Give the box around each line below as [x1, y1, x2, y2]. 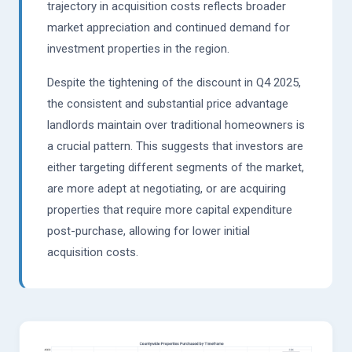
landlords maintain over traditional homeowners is [47, 118, 305, 133]
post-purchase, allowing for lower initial [47, 224, 250, 239]
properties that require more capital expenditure [47, 203, 292, 218]
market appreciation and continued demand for [47, 20, 290, 35]
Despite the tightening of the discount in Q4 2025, [47, 75, 301, 90]
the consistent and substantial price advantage [47, 97, 288, 112]
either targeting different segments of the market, [47, 160, 304, 175]
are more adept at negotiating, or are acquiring [47, 181, 286, 196]
